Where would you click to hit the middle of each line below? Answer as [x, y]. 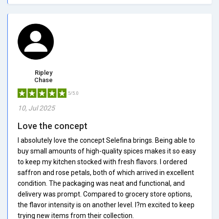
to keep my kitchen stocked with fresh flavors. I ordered [102, 162]
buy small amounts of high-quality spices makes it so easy [107, 151]
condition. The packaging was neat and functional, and [101, 183]
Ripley [43, 72]
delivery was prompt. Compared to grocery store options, [105, 194]
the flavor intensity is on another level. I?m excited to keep [106, 205]
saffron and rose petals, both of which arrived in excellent [106, 172]
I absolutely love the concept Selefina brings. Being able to [106, 140]
